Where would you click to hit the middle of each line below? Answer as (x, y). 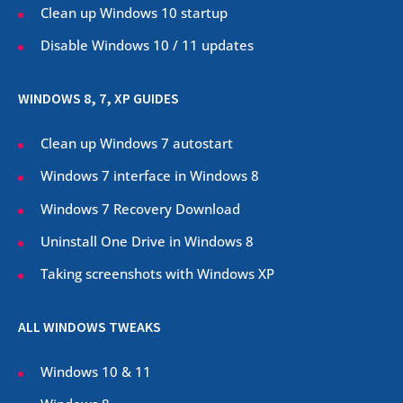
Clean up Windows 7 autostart (137, 143)
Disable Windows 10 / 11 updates (147, 45)
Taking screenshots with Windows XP (157, 273)
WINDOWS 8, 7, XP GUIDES (99, 99)
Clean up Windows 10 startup (134, 13)
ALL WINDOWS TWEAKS (90, 327)
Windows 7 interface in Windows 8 (152, 176)
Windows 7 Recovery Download (140, 208)
